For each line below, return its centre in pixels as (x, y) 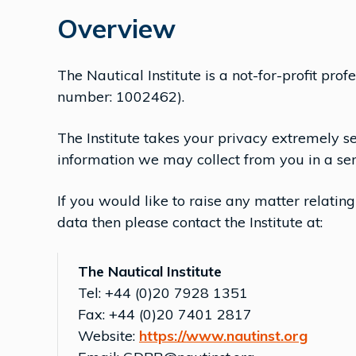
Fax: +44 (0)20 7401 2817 (165, 314)
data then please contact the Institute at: (190, 222)
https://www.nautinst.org (223, 336)
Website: (108, 336)
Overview (116, 28)
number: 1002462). (121, 97)
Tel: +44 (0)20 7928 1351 (163, 293)
